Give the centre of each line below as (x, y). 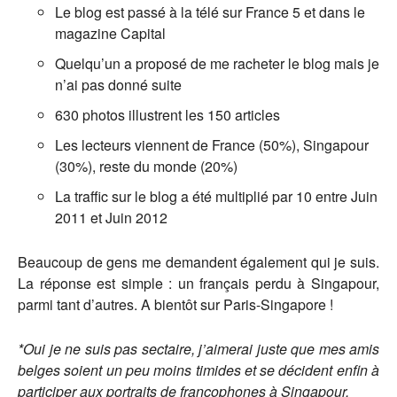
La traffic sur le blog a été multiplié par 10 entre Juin (216, 196)
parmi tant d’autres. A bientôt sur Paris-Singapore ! (175, 304)
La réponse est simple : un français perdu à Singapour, (198, 283)
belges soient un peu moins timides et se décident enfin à (198, 370)
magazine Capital (110, 33)
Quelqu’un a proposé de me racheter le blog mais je (217, 63)
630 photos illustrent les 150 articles (167, 114)
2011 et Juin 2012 (111, 217)
